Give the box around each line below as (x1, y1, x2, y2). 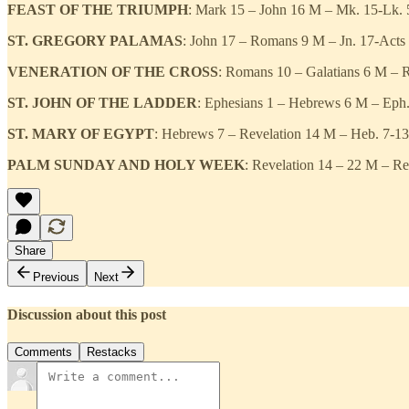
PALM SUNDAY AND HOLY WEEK (7, 157, 245, 173)
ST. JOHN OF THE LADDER (7, 95, 197, 111)
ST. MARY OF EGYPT (7, 126, 154, 142)
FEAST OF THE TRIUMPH (7, 2, 188, 18)
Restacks (87, 344, 137, 359)
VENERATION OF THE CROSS (7, 64, 218, 80)
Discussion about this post (7, 306, 166, 322)
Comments (15, 344, 72, 359)
